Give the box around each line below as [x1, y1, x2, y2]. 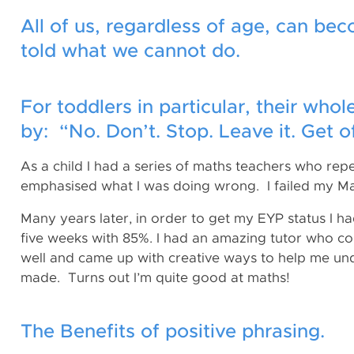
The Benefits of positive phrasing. [21, 322, 325, 341]
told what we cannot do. [21, 42, 240, 61]
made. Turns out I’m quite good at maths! [21, 271, 290, 284]
